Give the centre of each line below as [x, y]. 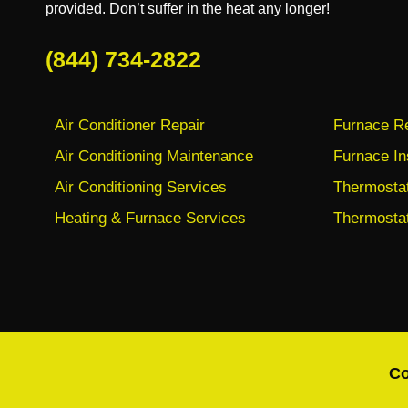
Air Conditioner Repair [130, 125]
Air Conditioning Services [141, 187]
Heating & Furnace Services [150, 218]
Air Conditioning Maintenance [154, 156]
